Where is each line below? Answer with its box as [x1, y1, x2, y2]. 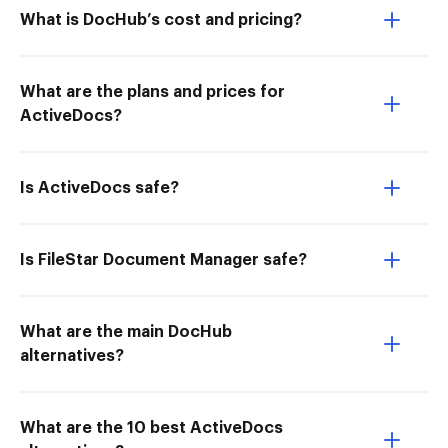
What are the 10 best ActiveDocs [20, 420, 283, 436]
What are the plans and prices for [20, 84, 285, 100]
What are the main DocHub [20, 324, 232, 340]
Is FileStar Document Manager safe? [20, 252, 307, 268]
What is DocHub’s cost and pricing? [20, 12, 302, 28]
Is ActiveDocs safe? [20, 180, 179, 196]
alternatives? [20, 348, 124, 364]
